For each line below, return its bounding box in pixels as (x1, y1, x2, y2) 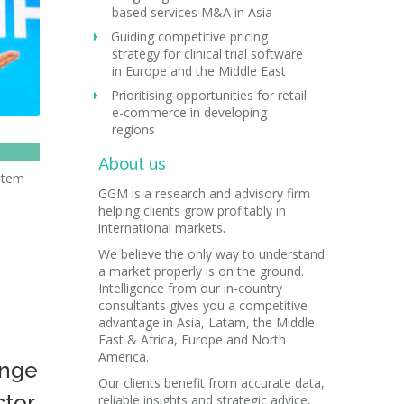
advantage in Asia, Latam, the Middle (97, 314, 315, 331)
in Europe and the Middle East (111, 62, 286, 79)
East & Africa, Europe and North (97, 331, 286, 348)
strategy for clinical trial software (111, 45, 303, 62)
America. (97, 348, 149, 365)
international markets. (97, 219, 225, 236)
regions (111, 121, 155, 138)
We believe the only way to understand (97, 245, 325, 262)
